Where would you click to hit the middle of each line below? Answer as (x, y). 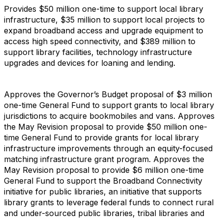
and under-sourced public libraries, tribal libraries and (104, 213)
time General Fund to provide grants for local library (101, 137)
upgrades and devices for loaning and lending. (90, 63)
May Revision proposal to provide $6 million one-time (104, 170)
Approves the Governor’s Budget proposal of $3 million (108, 94)
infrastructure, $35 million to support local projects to (104, 20)
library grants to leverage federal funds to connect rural (109, 202)
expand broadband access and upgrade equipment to (104, 30)
